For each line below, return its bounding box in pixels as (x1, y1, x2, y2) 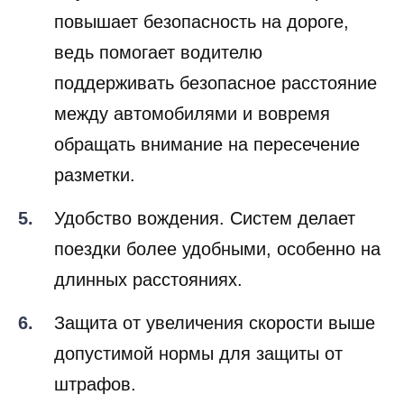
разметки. (54, 164, 135, 185)
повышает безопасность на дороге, (54, 11, 349, 32)
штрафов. (54, 373, 136, 394)
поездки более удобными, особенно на (54, 238, 381, 259)
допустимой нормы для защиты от (54, 343, 343, 363)
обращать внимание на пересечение (54, 133, 360, 154)
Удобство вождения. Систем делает (54, 207, 355, 228)
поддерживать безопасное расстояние (54, 72, 377, 93)
